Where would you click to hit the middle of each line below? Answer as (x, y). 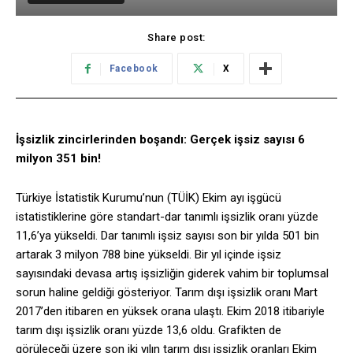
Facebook (134, 69)
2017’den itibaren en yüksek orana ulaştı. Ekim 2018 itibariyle (170, 312)
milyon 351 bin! (58, 159)
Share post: (176, 38)
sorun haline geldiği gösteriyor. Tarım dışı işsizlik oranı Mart (167, 293)
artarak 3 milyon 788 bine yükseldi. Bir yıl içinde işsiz (149, 255)
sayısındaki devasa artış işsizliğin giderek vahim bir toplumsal (172, 274)
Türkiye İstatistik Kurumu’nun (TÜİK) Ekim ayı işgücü (149, 198)
